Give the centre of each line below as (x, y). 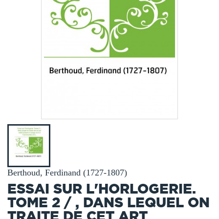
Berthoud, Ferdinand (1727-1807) (67, 173)
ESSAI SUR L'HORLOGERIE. (102, 189)
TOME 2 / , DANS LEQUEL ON (109, 202)
